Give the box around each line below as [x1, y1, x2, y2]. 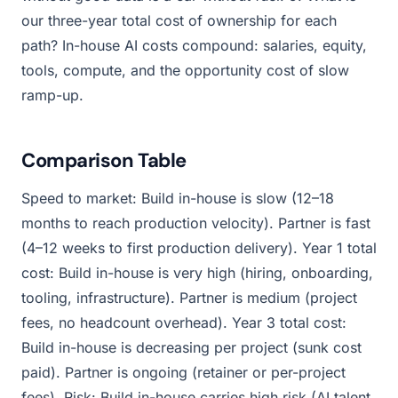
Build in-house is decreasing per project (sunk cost [21, 338, 362, 356]
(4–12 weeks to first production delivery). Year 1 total [21, 238, 377, 257]
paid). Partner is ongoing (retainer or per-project [21, 362, 346, 381]
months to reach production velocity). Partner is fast [21, 213, 370, 232]
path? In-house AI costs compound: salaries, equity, [21, 36, 367, 54]
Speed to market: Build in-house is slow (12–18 [21, 188, 334, 207]
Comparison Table [21, 147, 187, 173]
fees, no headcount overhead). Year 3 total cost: [21, 313, 346, 331]
